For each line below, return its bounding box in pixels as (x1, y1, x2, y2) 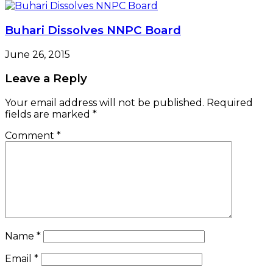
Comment (5, 130, 57, 142)
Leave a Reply (5, 71, 87, 86)
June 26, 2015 (5, 48, 70, 60)
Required (207, 97, 253, 109)
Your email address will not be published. (5, 97, 204, 109)
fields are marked (5, 108, 93, 121)
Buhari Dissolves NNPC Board (5, 23, 181, 37)
